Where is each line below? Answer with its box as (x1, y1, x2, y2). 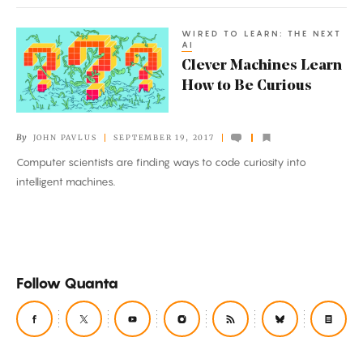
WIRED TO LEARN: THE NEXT (181, 28, 342, 38)
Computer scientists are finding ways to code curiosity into (16, 156, 306, 169)
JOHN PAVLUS (32, 133, 97, 143)
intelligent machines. (16, 175, 115, 189)
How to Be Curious (181, 79, 312, 94)
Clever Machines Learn (181, 58, 342, 74)
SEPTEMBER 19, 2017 (113, 133, 215, 143)
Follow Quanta (16, 275, 118, 293)
